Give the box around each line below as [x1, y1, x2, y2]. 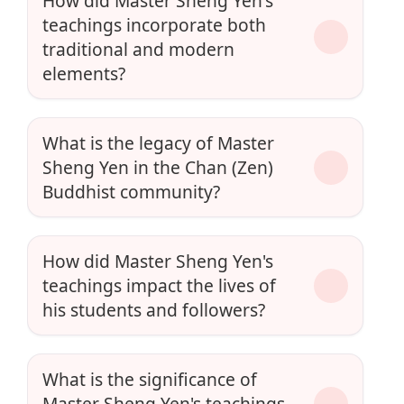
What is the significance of [42, 367, 257, 392]
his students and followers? [42, 298, 265, 323]
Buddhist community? [42, 179, 220, 205]
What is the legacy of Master [42, 131, 274, 156]
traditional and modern [42, 37, 234, 62]
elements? [42, 61, 125, 87]
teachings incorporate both [42, 13, 266, 38]
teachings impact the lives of [42, 273, 276, 298]
